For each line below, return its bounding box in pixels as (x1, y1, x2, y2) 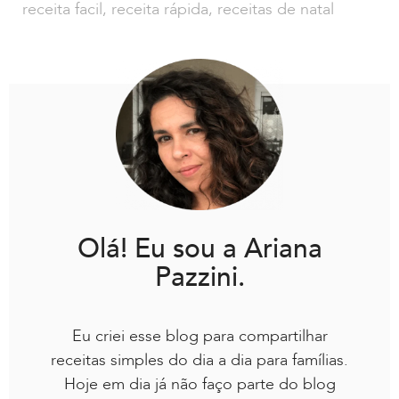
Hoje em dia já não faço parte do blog (63, 372, 336, 395)
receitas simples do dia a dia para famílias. (51, 348, 348, 371)
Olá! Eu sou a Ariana (77, 230, 322, 267)
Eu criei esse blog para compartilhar (71, 324, 328, 347)
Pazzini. (154, 258, 245, 296)
